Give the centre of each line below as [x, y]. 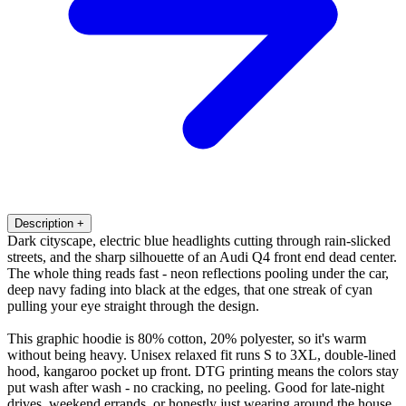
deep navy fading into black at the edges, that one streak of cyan [190, 289]
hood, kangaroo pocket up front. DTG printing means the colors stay [203, 371]
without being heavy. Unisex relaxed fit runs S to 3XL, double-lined [202, 354]
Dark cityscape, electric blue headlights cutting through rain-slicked [199, 240]
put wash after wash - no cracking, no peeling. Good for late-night [196, 387]
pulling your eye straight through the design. [133, 305]
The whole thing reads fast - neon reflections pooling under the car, [198, 273]
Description [44, 223]
